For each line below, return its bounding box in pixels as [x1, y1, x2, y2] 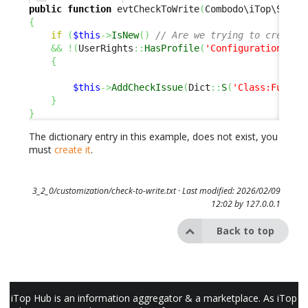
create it [54, 143, 91, 157]
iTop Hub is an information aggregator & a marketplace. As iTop [11, 291, 297, 305]
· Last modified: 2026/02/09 [175, 184, 280, 197]
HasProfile [144, 43, 199, 54]
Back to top [217, 223, 274, 237]
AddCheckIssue [111, 82, 183, 93]
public [29, 3, 62, 15]
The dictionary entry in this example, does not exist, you [29, 130, 278, 144]
